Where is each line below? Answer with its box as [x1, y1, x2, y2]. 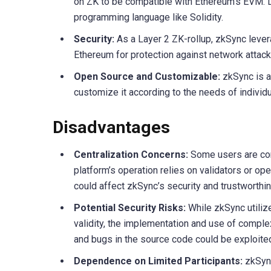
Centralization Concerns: [74, 148, 188, 160]
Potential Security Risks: [74, 201, 186, 214]
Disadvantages [53, 117, 170, 137]
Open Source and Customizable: [74, 70, 220, 82]
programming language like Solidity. [74, 11, 223, 23]
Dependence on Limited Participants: [74, 255, 243, 267]
